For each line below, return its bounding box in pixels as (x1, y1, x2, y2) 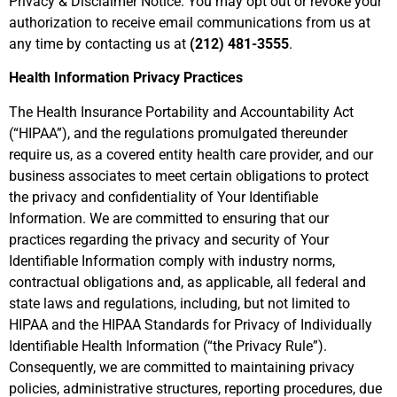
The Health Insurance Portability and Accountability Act (9, 103, 354, 121)
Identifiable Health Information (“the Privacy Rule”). (9, 337, 327, 354)
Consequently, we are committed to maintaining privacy (9, 358, 354, 376)
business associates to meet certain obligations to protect (9, 167, 369, 184)
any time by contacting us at (9, 35, 190, 52)
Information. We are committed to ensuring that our (9, 209, 329, 227)
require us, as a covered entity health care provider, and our (9, 145, 373, 163)
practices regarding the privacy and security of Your (9, 230, 329, 248)
